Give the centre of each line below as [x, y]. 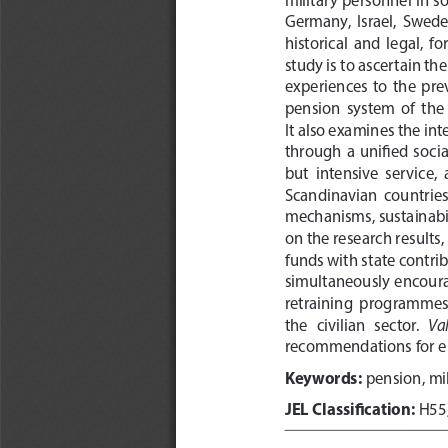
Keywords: [323, 375]
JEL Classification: [349, 406]
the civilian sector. [356, 322]
